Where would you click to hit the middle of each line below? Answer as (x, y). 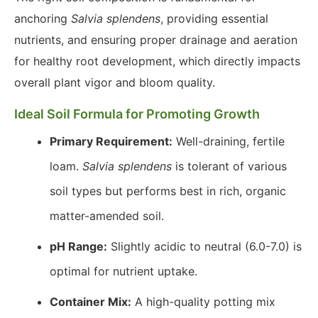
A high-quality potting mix (203, 302)
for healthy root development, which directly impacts (157, 61)
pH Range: (78, 246)
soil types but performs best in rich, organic (168, 191)
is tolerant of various (229, 166)
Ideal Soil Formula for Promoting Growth (137, 114)
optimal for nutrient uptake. (124, 271)
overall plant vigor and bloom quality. (115, 82)
